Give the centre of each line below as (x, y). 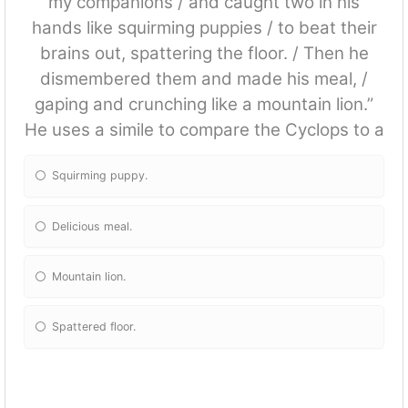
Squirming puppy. (100, 176)
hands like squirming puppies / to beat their (204, 27)
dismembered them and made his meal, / (204, 78)
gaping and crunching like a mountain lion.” (204, 104)
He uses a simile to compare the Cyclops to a (204, 129)
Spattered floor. (94, 326)
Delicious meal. (92, 226)
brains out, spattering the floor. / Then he (204, 53)
